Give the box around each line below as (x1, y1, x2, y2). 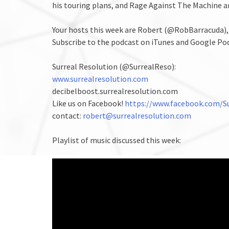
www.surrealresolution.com (52, 73, 148, 84)
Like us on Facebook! (52, 98, 125, 108)
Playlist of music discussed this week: (52, 134, 181, 145)
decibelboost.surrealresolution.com (52, 85, 178, 96)
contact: (52, 110, 83, 121)
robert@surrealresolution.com (83, 110, 191, 121)
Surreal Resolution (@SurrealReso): (52, 61, 176, 72)
